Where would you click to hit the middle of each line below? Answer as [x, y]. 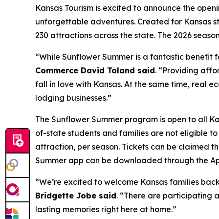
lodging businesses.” [73, 98]
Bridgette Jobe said [76, 196]
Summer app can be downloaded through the [123, 160]
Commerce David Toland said [95, 70]
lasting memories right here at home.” [106, 209]
